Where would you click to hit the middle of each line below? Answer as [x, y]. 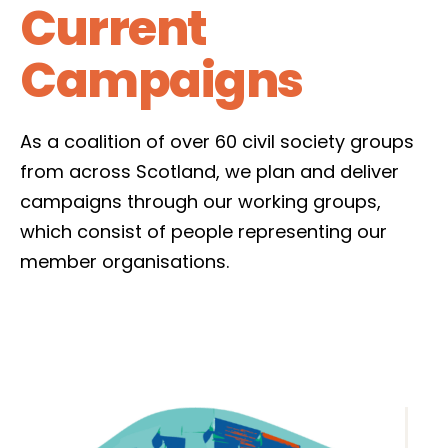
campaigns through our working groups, [200, 201]
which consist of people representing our [203, 231]
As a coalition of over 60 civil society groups [217, 141]
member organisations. [124, 261]
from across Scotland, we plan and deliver [209, 171]
